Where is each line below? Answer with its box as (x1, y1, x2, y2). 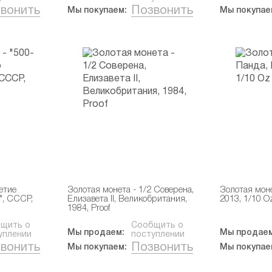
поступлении (131, 231, 185, 239)
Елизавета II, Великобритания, (67, 195, 187, 203)
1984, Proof (67, 205, 110, 212)
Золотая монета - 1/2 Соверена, (67, 186, 194, 194)
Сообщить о (131, 222, 183, 229)
